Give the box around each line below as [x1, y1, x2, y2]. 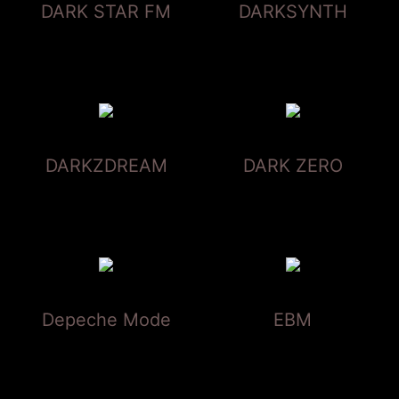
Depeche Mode [41, 308, 171, 330]
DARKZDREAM [45, 154, 167, 176]
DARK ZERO [242, 154, 343, 176]
